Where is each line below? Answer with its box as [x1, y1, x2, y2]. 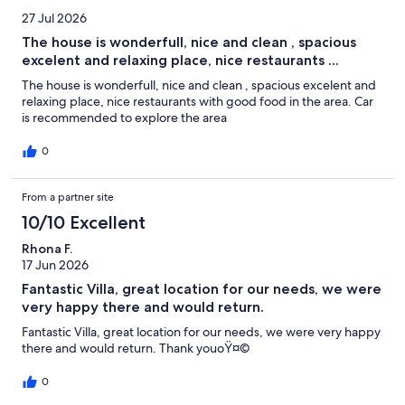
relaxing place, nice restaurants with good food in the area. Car [22, 93, 373, 110]
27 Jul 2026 [22, 10, 87, 27]
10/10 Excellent [22, 212, 146, 234]
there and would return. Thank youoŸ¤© [22, 340, 250, 357]
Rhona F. [22, 240, 72, 258]
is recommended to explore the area [22, 109, 227, 127]
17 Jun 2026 [22, 257, 89, 274]
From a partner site [22, 190, 114, 205]
